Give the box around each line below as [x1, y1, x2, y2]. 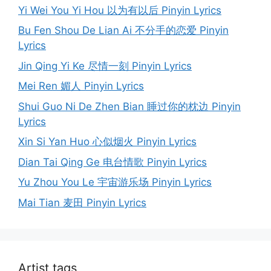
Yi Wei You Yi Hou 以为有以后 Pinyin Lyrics [18, 4, 221, 16]
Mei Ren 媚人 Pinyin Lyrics [18, 80, 144, 93]
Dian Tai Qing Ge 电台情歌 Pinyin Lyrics [18, 155, 207, 168]
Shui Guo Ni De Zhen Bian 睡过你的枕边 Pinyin [18, 100, 241, 113]
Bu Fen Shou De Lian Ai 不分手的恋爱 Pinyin [18, 24, 229, 37]
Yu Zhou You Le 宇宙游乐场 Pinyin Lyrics [18, 176, 212, 189]
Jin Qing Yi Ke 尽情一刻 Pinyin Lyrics [18, 59, 192, 72]
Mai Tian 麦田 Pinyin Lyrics [18, 196, 146, 209]
